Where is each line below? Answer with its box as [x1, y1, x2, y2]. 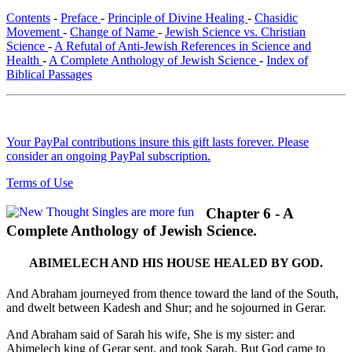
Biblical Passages [6, 68, 92, 82]
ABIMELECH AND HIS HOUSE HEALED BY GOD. [29, 256, 323, 270]
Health [6, 53, 42, 68]
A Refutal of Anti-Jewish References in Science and [54, 39, 311, 53]
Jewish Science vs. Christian [165, 25, 306, 39]
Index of [266, 53, 308, 68]
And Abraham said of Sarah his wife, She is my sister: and [6, 328, 295, 342]
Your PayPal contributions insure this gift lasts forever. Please [6, 135, 309, 149]
